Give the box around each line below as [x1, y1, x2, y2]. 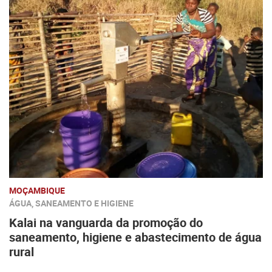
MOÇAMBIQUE [9, 185, 65, 196]
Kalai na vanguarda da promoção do [9, 214, 203, 231]
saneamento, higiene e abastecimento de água [9, 229, 262, 245]
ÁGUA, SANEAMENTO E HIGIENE [9, 197, 134, 209]
